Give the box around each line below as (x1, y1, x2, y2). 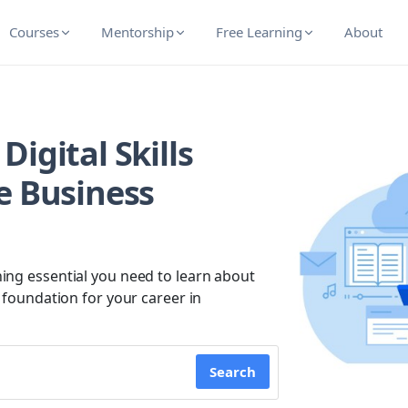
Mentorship (101, 23, 174, 41)
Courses (9, 23, 59, 41)
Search (209, 362, 256, 381)
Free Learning (216, 23, 302, 41)
